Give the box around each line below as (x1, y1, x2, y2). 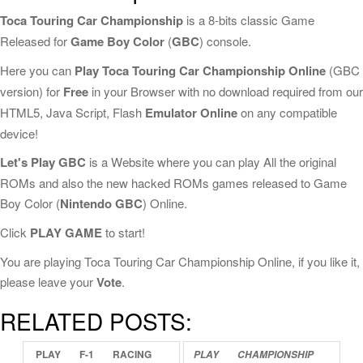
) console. (199, 32, 251, 49)
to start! (102, 224, 145, 241)
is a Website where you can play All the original (86, 153, 336, 170)
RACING (112, 347, 152, 361)
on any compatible (237, 104, 337, 121)
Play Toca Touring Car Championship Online (75, 62, 326, 79)
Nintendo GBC (60, 194, 143, 212)
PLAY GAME (30, 224, 102, 241)
